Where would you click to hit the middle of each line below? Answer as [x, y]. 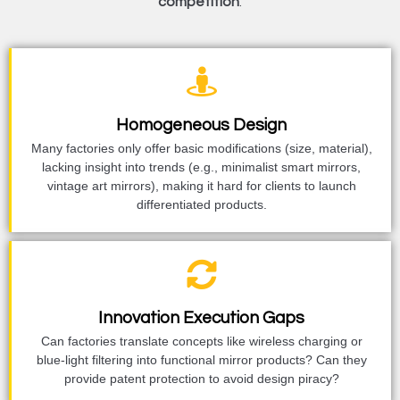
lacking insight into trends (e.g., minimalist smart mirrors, [201, 167]
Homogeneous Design [201, 125]
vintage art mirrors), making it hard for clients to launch [201, 185]
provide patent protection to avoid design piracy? [201, 378]
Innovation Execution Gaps [201, 317]
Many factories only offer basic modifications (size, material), [201, 148]
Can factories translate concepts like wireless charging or [201, 341]
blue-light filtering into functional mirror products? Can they [201, 359]
